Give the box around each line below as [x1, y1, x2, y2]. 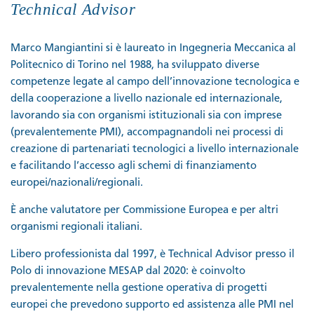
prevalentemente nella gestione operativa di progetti [11, 282, 267, 294]
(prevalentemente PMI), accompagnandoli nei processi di [11, 127, 283, 138]
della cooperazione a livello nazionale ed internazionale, [11, 93, 282, 104]
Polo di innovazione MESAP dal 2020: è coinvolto [11, 266, 245, 277]
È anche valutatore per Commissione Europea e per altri [11, 205, 278, 216]
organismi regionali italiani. [11, 221, 142, 233]
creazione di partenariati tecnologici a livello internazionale [11, 144, 299, 155]
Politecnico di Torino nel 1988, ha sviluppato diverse [11, 60, 259, 71]
